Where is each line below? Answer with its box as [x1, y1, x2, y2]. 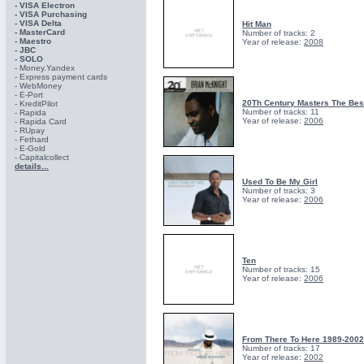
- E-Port [15, 90, 43, 99]
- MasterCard [15, 28, 65, 37]
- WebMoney [15, 81, 62, 90]
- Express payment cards [15, 72, 107, 81]
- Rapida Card [15, 117, 67, 126]
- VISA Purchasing [15, 10, 87, 19]
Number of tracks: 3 [242, 186, 315, 195]
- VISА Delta [15, 19, 62, 28]
